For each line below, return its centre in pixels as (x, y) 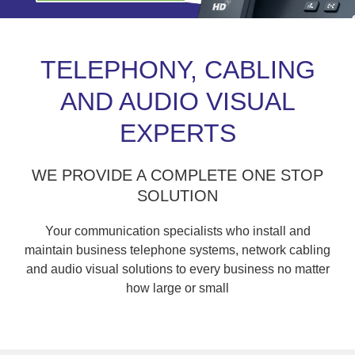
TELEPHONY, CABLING (177, 69)
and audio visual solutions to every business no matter (177, 269)
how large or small (177, 288)
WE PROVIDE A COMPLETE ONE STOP (177, 175)
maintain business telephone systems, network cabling (177, 250)
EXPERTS (177, 133)
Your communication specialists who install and (177, 231)
